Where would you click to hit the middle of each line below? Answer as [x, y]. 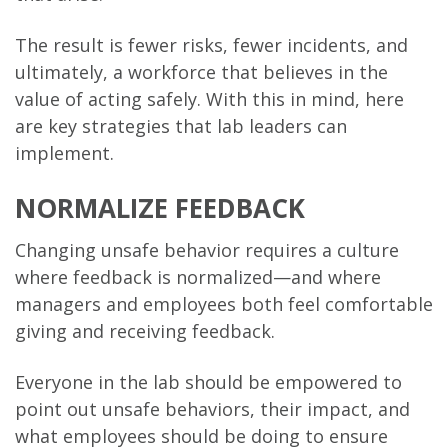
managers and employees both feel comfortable [224, 303]
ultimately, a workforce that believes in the [201, 71]
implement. [64, 152]
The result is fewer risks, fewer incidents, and [211, 44]
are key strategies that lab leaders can [181, 125]
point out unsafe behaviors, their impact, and [212, 408]
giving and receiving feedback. [145, 330]
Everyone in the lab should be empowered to [208, 381]
